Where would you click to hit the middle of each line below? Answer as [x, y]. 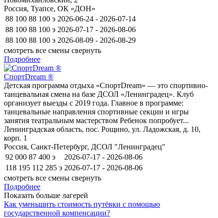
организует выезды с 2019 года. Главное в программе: [94, 103]
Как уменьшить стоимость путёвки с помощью [82, 204]
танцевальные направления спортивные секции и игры [96, 111]
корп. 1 [16, 138]
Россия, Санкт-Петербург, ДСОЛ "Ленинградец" [85, 146]
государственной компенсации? [57, 213]
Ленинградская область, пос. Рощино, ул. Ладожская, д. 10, [102, 129]
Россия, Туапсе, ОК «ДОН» [50, 8]
